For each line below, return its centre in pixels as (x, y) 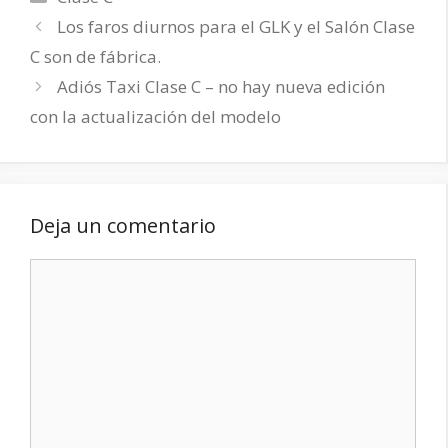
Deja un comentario (123, 225)
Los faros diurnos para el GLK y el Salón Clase (236, 26)
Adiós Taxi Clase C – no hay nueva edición (221, 86)
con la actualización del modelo (155, 116)
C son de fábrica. (95, 56)
